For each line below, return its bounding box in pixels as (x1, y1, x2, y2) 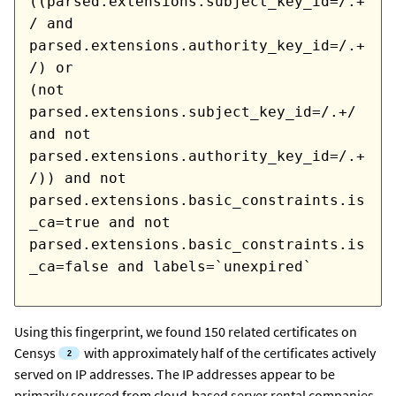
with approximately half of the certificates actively (80, 344, 376, 362)
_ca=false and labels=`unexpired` (29, 258, 312, 276)
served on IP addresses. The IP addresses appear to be (14, 365, 335, 384)
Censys (14, 344, 56, 362)
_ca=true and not (29, 214, 171, 232)
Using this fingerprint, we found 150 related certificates (14, 323, 339, 341)
